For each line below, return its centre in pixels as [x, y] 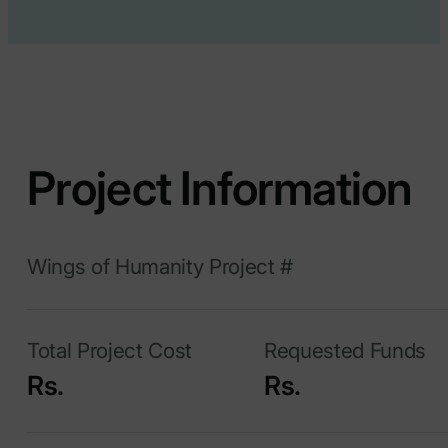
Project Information [220, 188]
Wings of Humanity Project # [160, 267]
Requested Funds [345, 351]
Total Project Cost [109, 351]
